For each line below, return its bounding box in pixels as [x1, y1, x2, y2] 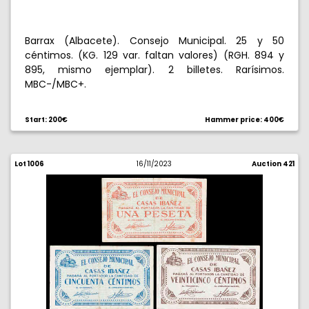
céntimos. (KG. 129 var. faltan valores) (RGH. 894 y [25, 48, 284, 62]
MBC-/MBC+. [25, 77, 86, 91]
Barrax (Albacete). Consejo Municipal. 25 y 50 [25, 34, 284, 48]
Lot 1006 [14, 159, 44, 168]
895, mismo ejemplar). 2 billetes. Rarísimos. [25, 63, 284, 77]
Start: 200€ [25, 115, 68, 124]
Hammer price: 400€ [205, 115, 284, 124]
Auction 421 [251, 159, 295, 168]
